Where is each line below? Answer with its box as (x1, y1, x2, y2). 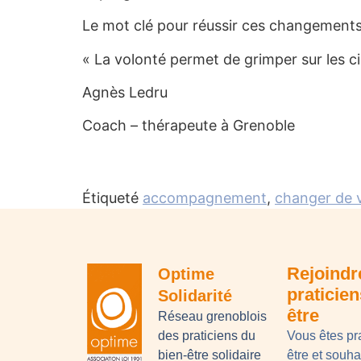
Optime (157, 264, 214, 283)
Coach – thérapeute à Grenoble (82, 117, 295, 135)
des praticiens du (157, 328, 255, 342)
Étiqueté (82, 189, 143, 207)
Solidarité (157, 286, 232, 305)
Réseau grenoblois (157, 309, 267, 323)
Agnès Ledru (82, 83, 168, 101)
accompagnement (143, 189, 267, 207)
